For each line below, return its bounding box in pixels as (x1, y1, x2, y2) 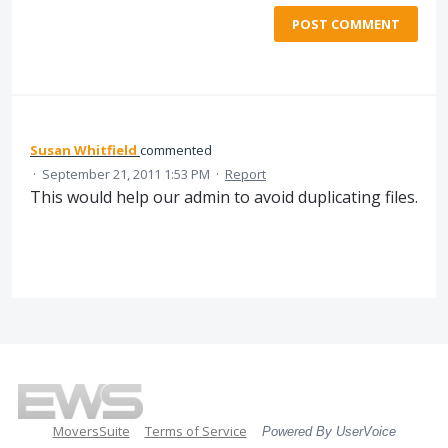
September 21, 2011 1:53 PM (42, 164, 210, 183)
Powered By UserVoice (261, 423, 396, 439)
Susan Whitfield (30, 140, 137, 159)
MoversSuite (52, 421, 130, 440)
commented (140, 140, 212, 159)
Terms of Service (144, 421, 247, 440)
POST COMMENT (292, 14, 400, 33)
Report (225, 164, 266, 183)
